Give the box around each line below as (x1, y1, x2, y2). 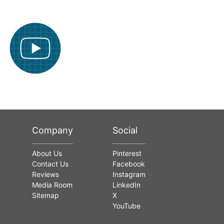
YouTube (112, 201, 140, 210)
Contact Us (32, 159, 69, 168)
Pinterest (112, 149, 141, 158)
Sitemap (32, 191, 59, 200)
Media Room (32, 180, 73, 189)
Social (112, 125, 137, 136)
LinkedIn (112, 180, 140, 189)
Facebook (112, 159, 145, 168)
